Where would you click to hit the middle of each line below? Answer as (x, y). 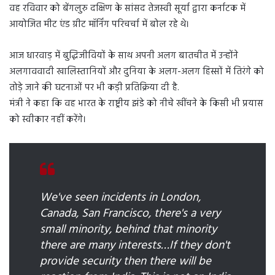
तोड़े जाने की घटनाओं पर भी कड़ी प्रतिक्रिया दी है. (94, 88)
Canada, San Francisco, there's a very (130, 214)
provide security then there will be (126, 262)
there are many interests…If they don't (135, 246)
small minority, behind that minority (128, 230)
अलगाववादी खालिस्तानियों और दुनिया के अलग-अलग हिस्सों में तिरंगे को (137, 72)
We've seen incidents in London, (120, 198)
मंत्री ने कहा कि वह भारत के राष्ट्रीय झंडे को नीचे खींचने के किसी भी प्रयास (136, 104)
